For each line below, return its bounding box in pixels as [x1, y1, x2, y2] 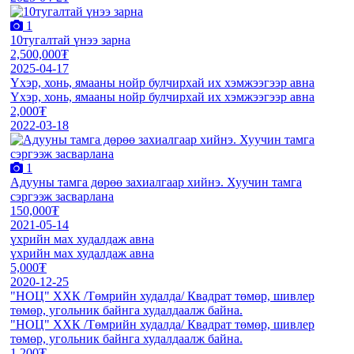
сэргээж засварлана [10, 189, 114, 203]
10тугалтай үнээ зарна [10, 32, 130, 47]
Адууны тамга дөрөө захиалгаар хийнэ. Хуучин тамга [10, 175, 302, 189]
